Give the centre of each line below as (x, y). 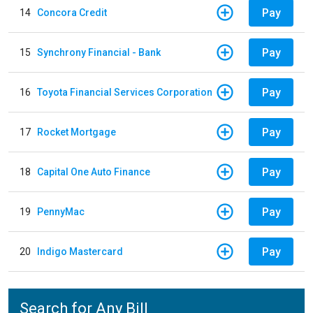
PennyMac (61, 211)
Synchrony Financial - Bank (99, 52)
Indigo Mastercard (80, 251)
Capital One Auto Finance (94, 172)
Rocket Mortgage (77, 132)
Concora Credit (72, 12)
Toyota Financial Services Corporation (125, 92)
